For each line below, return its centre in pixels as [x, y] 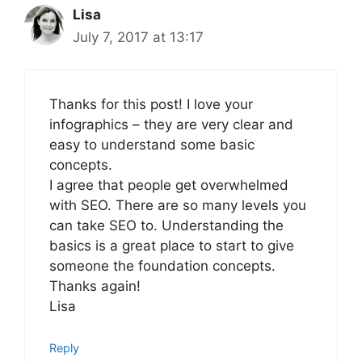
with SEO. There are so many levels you [178, 206]
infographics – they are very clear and [171, 125]
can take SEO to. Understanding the [166, 226]
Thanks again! [95, 286]
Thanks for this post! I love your [151, 105]
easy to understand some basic [152, 145]
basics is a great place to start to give [172, 246]
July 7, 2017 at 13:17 [138, 37]
